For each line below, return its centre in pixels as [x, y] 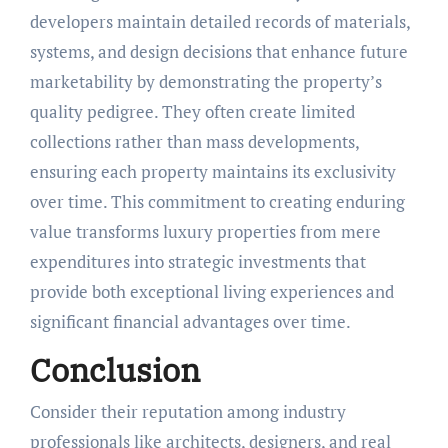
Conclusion [114, 369]
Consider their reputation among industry [187, 412]
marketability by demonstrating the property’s [205, 81]
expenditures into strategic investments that [197, 261]
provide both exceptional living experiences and [211, 291]
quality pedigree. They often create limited [192, 111]
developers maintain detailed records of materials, [219, 21]
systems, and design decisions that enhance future [218, 51]
